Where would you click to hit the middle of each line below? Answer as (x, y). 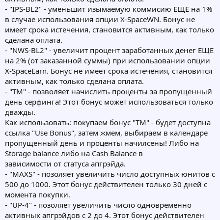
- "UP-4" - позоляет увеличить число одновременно (98, 205)
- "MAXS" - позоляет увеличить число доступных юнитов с (110, 174)
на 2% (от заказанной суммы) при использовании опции (108, 61)
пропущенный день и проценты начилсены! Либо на (102, 143)
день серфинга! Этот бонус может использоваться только (109, 102)
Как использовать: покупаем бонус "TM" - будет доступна (108, 123)
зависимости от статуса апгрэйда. (65, 164)
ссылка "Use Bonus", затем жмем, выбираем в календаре (106, 133)
